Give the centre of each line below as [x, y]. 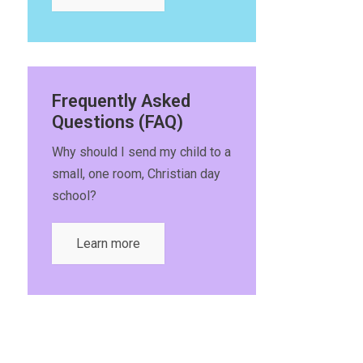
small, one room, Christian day [136, 174]
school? [74, 196]
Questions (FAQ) [117, 122]
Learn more [108, 243]
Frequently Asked [121, 101]
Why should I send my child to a [141, 152]
